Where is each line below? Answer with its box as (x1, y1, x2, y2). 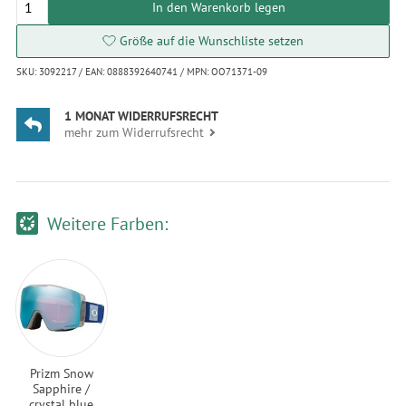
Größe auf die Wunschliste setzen (119, 32, 304, 50)
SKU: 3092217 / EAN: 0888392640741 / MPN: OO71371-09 (15, 65, 267, 79)
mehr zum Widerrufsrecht (64, 122, 205, 140)
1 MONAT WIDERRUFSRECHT (64, 106, 219, 124)
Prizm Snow (29, 363, 93, 382)
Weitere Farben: (47, 210, 169, 236)
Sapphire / (33, 379, 91, 397)
